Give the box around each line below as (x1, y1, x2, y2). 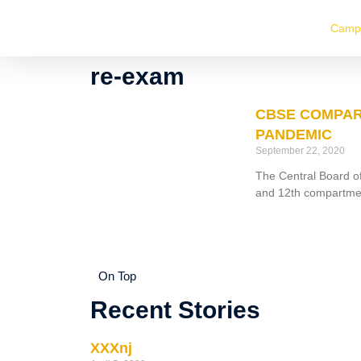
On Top (98, 268, 136, 283)
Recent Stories (90, 296, 260, 323)
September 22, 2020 (255, 145, 345, 156)
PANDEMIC (255, 127, 332, 143)
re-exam (90, 63, 185, 89)
